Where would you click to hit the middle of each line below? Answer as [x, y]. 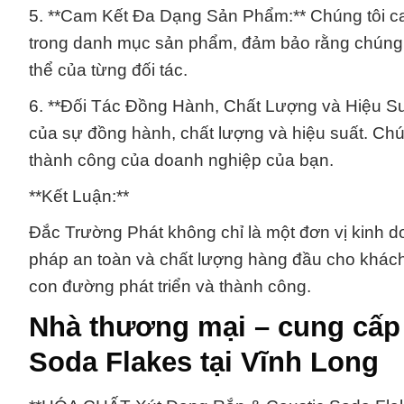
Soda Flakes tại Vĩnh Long [204, 362]
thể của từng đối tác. [108, 69]
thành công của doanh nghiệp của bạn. [181, 160]
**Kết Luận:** [79, 196]
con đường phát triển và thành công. [170, 286]
